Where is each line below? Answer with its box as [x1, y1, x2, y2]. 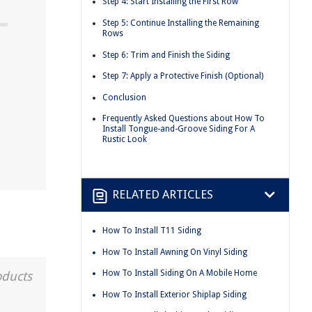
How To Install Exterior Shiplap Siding [102, 289, 247, 299]
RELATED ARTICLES [112, 187, 213, 202]
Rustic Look [102, 134, 147, 145]
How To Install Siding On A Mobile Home [102, 268, 257, 279]
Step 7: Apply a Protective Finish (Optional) [102, 71, 263, 81]
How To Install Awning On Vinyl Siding [102, 247, 247, 257]
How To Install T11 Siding [102, 225, 201, 235]
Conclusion [102, 92, 146, 102]
